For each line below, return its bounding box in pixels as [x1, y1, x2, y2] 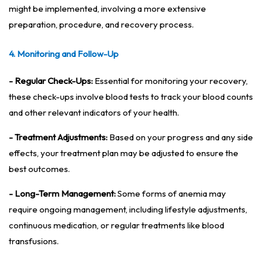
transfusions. [9, 235, 59, 247]
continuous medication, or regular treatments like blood [9, 220, 224, 231]
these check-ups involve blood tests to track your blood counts [9, 91, 253, 103]
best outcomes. [9, 163, 70, 175]
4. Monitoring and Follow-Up [9, 48, 119, 60]
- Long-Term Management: [9, 188, 116, 200]
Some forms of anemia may [116, 188, 226, 200]
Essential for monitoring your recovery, [93, 75, 248, 87]
